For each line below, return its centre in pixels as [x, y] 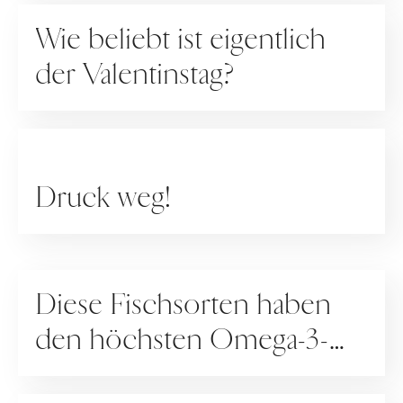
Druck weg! [104, 197]
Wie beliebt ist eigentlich [181, 40]
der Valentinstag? [135, 75]
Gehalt [76, 375]
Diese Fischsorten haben [184, 304]
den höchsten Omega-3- [183, 340]
